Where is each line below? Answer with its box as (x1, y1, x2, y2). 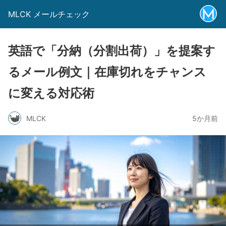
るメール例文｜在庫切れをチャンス (8, 65, 206, 79)
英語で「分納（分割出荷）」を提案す (8, 43, 215, 58)
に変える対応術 (8, 86, 94, 100)
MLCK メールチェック (8, 9, 90, 19)
